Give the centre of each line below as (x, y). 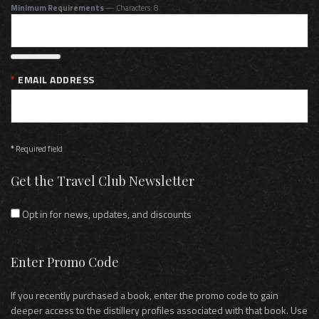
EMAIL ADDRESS (56, 80)
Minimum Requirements (57, 8)
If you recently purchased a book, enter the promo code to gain (145, 296)
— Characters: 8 (131, 8)
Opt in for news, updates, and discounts (106, 214)
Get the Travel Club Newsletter (103, 181)
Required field (38, 149)
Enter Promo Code (65, 262)
